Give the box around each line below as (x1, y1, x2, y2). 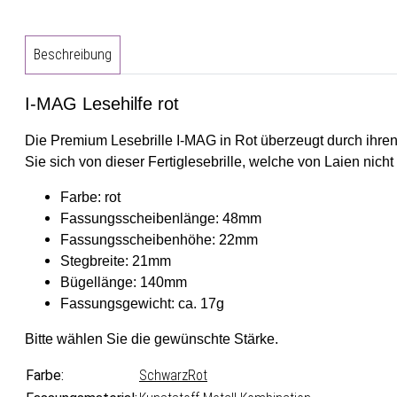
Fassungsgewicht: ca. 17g (60, 295, 224, 311)
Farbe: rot (60, 189, 121, 205)
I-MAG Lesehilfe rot (25, 93, 179, 113)
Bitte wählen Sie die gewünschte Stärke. (25, 331, 278, 346)
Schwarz (139, 366, 188, 384)
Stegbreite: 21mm (60, 253, 171, 269)
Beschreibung (33, 45, 112, 63)
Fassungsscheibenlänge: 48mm (60, 210, 261, 226)
